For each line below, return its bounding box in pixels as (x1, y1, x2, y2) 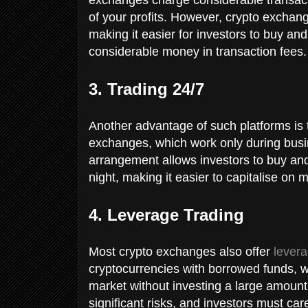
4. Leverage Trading (89, 205, 249, 224)
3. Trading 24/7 (89, 79, 209, 98)
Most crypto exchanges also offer (89, 244, 274, 258)
